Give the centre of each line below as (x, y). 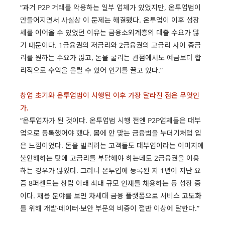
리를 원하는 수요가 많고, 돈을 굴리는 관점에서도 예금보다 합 (111, 57)
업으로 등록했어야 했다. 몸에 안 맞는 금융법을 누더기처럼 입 (111, 133)
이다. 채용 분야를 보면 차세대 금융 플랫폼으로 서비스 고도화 (111, 195)
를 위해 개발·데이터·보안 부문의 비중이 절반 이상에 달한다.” (110, 208)
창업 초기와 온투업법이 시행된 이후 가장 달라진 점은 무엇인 (110, 95)
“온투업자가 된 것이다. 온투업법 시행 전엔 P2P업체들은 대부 (110, 120)
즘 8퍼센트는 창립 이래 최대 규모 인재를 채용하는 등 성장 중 (110, 183)
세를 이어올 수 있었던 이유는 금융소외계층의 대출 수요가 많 (110, 32)
